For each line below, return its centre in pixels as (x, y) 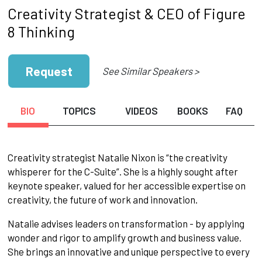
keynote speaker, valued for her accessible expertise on (126, 186)
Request (49, 71)
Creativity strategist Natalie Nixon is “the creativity (117, 158)
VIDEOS (141, 111)
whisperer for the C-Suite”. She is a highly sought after (123, 172)
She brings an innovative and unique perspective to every (128, 252)
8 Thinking (41, 31)
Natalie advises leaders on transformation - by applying (126, 224)
